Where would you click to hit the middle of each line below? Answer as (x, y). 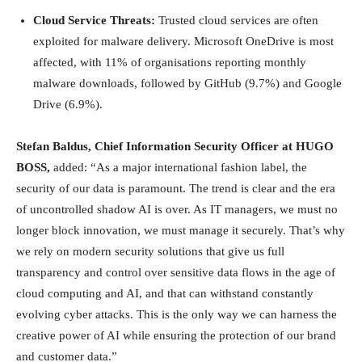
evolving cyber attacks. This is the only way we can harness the (177, 314)
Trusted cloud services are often (237, 20)
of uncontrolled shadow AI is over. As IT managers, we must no (177, 209)
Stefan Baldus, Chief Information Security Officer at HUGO (175, 146)
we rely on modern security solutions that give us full (150, 251)
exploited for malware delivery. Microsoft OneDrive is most (183, 41)
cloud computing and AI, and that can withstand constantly (165, 293)
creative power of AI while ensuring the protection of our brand (176, 335)
